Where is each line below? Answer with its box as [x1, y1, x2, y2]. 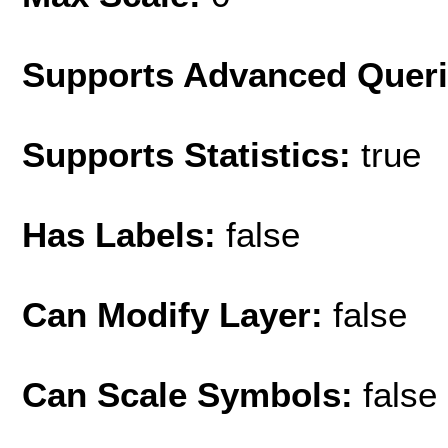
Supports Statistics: [22, 134, 361, 174]
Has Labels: [22, 214, 226, 254]
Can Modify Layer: [22, 294, 333, 334]
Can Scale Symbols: [22, 374, 363, 414]
